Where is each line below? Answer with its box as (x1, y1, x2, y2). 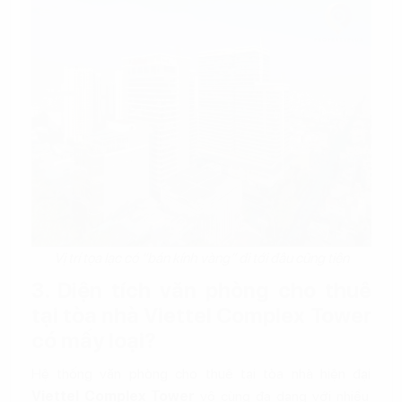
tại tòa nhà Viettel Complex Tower (31, 301, 371, 328)
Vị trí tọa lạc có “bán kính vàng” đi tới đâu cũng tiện (53, 249, 349, 267)
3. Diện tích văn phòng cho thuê (31, 276, 371, 303)
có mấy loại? (31, 327, 156, 354)
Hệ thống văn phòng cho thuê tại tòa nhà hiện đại (31, 364, 371, 382)
